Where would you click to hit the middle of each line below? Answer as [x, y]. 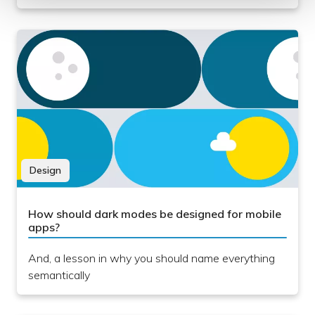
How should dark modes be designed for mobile [155, 214]
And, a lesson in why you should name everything [152, 258]
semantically [59, 275]
